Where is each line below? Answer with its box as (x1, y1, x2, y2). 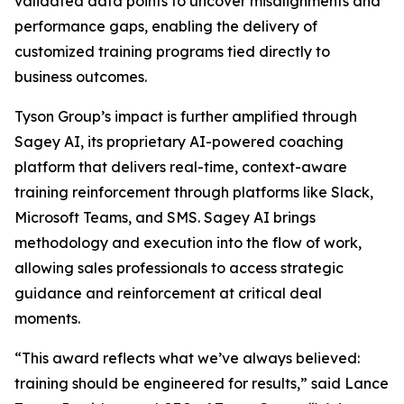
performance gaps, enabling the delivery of (14, 17, 317, 35)
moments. (14, 309, 80, 327)
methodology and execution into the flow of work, (14, 234, 362, 252)
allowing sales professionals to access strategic (14, 259, 344, 277)
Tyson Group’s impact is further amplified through (14, 107, 357, 125)
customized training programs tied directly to (14, 42, 330, 60)
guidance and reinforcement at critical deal (14, 284, 322, 302)
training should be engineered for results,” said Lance (14, 374, 389, 392)
